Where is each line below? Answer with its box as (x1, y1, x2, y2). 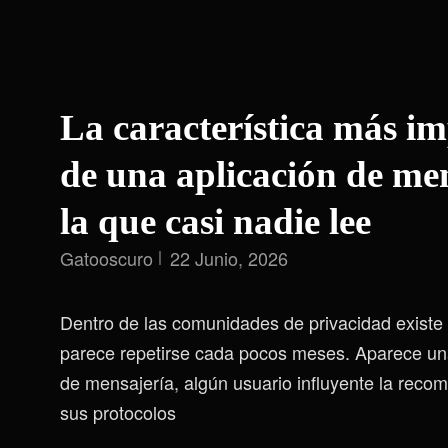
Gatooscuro (60, 245, 153, 271)
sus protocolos (60, 399, 176, 425)
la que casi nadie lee (60, 201, 371, 242)
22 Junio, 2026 (170, 245, 288, 271)
